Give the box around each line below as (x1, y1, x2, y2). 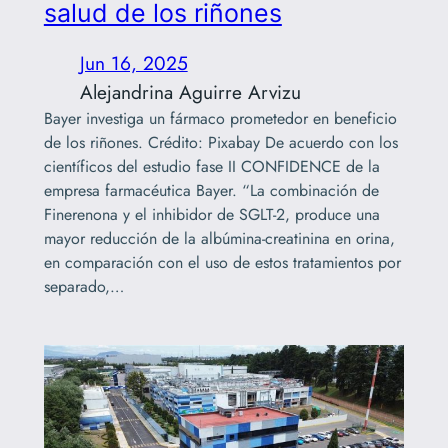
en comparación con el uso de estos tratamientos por (43, 250, 401, 274)
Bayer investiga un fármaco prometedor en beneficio (43, 106, 397, 130)
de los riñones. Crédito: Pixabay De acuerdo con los (43, 130, 398, 154)
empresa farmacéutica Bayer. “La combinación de (43, 178, 379, 202)
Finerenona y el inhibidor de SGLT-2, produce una (43, 202, 380, 226)
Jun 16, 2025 (79, 48, 188, 77)
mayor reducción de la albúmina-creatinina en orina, (43, 226, 395, 250)
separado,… (43, 274, 124, 298)
